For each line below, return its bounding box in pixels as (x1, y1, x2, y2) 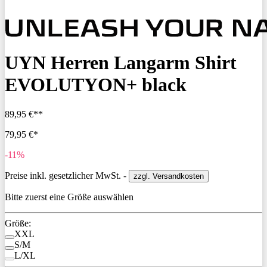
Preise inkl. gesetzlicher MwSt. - (5, 170, 129, 181)
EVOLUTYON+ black (5, 74, 187, 96)
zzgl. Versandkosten (133, 171, 204, 181)
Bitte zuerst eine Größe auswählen (5, 191, 133, 202)
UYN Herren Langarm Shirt (5, 52, 237, 74)
